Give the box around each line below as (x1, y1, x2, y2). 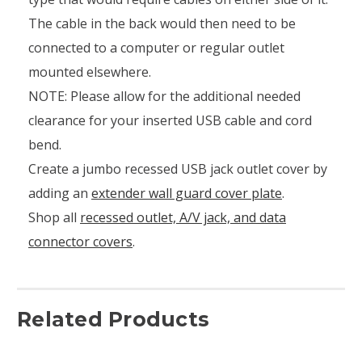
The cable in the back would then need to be (28, 14, 296, 32)
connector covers (28, 232, 133, 250)
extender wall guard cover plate (91, 183, 282, 202)
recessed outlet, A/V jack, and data (80, 208, 286, 226)
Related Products (17, 306, 209, 331)
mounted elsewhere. (28, 62, 151, 81)
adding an (28, 183, 91, 202)
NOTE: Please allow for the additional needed (28, 86, 301, 105)
